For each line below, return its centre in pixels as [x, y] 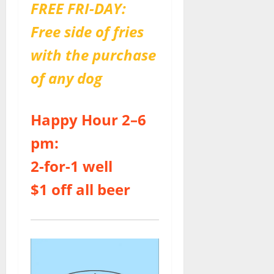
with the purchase [93, 54]
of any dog [66, 78]
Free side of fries [87, 31]
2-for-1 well [72, 166]
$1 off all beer [80, 189]
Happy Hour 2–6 [88, 119]
